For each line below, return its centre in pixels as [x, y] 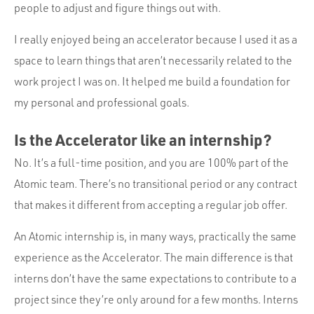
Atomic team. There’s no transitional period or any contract [156, 183]
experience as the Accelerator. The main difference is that [153, 257]
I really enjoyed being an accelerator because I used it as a [156, 39]
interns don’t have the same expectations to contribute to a [155, 278]
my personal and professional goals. [102, 102]
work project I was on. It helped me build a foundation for [152, 81]
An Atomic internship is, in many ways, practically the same [155, 236]
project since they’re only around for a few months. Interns [156, 299]
